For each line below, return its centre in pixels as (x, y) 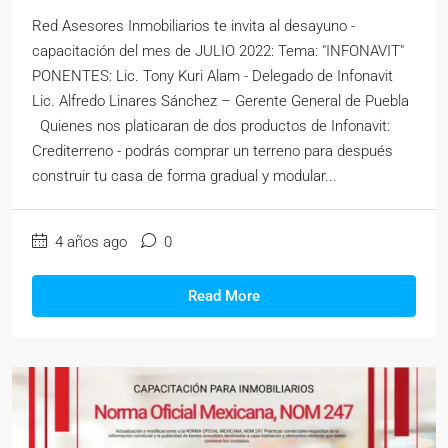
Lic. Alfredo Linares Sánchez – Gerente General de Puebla (220, 101)
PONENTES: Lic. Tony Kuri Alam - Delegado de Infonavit (212, 76)
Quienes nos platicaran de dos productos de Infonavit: (211, 126)
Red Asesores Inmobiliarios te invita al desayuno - (193, 26)
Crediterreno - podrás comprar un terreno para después (212, 151)
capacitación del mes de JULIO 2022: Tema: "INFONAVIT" (218, 51)
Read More (224, 296)
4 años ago (89, 242)
